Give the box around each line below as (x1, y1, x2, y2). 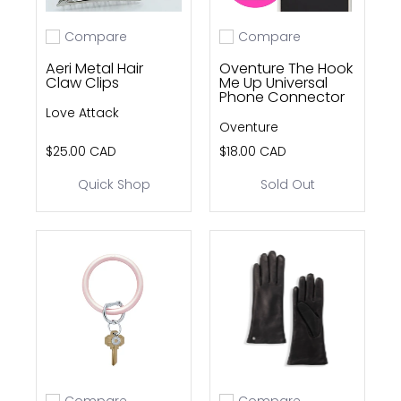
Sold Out (260, 175, 315, 193)
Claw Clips (46, 72, 119, 93)
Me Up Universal (219, 72, 328, 93)
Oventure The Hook (219, 57, 353, 79)
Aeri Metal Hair (46, 57, 143, 79)
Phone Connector (219, 86, 345, 107)
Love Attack (46, 103, 119, 122)
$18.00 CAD (219, 141, 286, 160)
